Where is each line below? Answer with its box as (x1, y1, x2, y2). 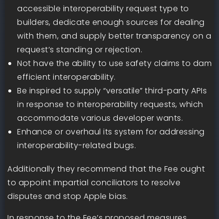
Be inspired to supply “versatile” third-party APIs (17, 85, 207, 96)
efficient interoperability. (17, 71, 116, 83)
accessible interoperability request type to (17, 3, 189, 14)
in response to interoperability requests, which (17, 99, 203, 110)
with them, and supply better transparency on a (17, 30, 211, 42)
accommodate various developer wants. (17, 112, 183, 124)
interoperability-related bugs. (17, 140, 136, 151)
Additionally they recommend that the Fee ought (7, 163, 205, 175)
